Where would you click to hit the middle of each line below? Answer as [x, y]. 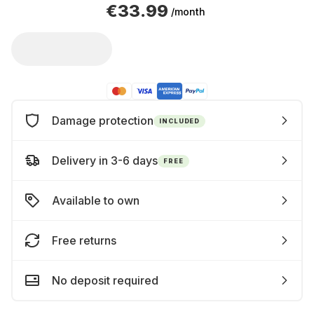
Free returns [84, 240]
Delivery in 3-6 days [105, 161]
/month [188, 11]
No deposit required [105, 280]
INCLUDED [180, 121]
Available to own [96, 200]
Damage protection [103, 121]
